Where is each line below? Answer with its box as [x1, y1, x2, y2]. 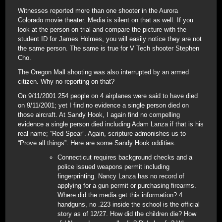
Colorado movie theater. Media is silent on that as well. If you [18, 16, 193, 24]
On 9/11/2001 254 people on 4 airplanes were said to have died [18, 92, 198, 100]
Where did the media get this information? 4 [57, 191, 182, 199]
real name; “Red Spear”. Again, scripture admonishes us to [18, 130, 186, 137]
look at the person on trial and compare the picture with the [18, 26, 186, 33]
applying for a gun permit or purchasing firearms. [57, 182, 196, 189]
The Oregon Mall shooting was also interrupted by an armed [18, 68, 189, 76]
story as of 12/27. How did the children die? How [57, 210, 196, 218]
